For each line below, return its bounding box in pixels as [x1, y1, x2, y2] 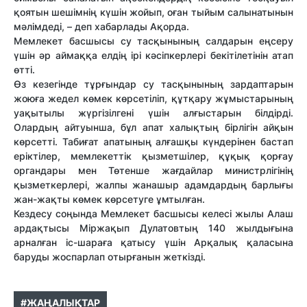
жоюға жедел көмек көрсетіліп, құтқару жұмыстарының [14, 93, 293, 105]
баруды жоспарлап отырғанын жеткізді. [14, 251, 206, 263]
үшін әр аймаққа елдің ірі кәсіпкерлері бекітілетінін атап [14, 49, 293, 62]
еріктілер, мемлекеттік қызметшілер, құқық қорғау [14, 150, 293, 162]
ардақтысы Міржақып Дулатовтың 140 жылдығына [14, 222, 293, 234]
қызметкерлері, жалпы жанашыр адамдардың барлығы [14, 179, 293, 191]
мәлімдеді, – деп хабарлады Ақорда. [14, 21, 189, 33]
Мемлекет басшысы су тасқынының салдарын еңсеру [14, 35, 293, 47]
